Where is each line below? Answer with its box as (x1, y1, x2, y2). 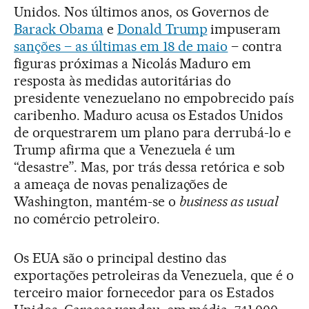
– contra (228, 38, 283, 55)
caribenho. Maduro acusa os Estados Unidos (14, 107, 283, 124)
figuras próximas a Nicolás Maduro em (14, 55, 252, 72)
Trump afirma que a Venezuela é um (14, 141, 236, 159)
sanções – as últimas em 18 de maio (14, 38, 228, 55)
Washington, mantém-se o (14, 193, 179, 210)
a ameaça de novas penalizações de (14, 176, 228, 193)
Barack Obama (14, 21, 103, 38)
